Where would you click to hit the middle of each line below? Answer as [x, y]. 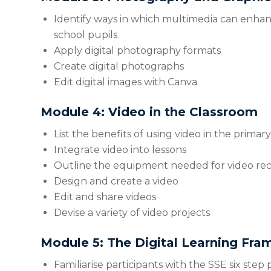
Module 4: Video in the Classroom [149, 112]
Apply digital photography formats [137, 50]
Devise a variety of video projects [132, 212]
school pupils [86, 34]
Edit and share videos [105, 197]
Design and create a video [116, 181]
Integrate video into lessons [120, 149]
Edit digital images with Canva [126, 82]
